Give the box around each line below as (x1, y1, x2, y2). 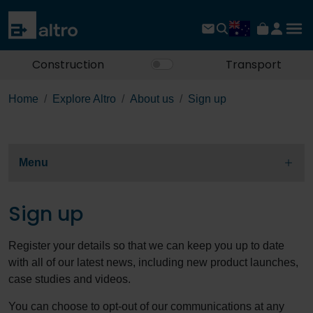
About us (130, 93, 174, 105)
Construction (31, 57, 104, 73)
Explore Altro (52, 93, 116, 105)
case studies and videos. (8, 273, 131, 286)
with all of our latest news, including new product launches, (8, 256, 298, 269)
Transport (225, 57, 282, 73)
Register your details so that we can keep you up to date (8, 240, 284, 252)
